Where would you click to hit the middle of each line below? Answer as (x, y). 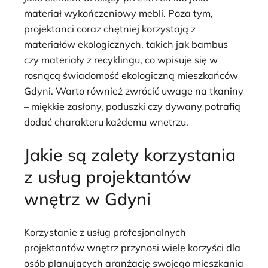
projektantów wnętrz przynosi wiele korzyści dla (132, 248)
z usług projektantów (108, 177)
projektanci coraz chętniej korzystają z (110, 28)
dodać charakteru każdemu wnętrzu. (106, 122)
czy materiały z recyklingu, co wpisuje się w (121, 60)
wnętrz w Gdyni (87, 199)
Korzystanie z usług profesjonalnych (105, 232)
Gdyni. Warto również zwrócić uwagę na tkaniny (134, 91)
